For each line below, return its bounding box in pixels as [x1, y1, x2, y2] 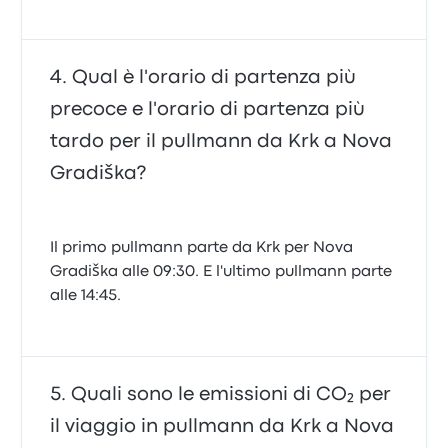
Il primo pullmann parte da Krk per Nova [50, 241, 354, 255]
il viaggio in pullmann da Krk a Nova [50, 418, 395, 435]
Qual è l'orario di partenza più [72, 69, 357, 86]
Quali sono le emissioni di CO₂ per [71, 386, 392, 403]
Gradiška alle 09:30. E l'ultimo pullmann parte [50, 265, 393, 279]
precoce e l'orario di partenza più [50, 101, 366, 118]
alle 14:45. [50, 289, 122, 303]
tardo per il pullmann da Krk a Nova [50, 133, 393, 150]
